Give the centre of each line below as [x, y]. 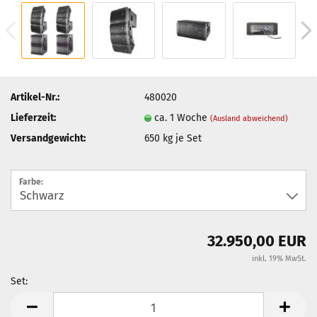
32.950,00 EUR [257, 241]
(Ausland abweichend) [249, 118]
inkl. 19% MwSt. [279, 259]
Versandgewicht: [48, 138]
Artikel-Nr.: [35, 97]
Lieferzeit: [33, 117]
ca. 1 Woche [183, 117]
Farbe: [31, 182]
